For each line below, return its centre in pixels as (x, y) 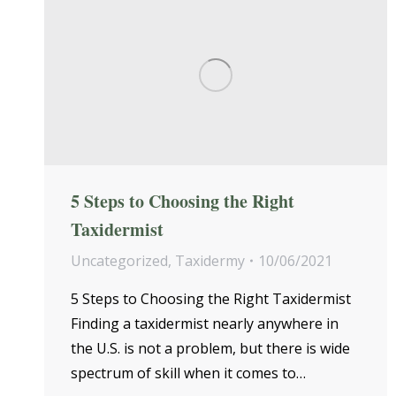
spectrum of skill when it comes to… (188, 373)
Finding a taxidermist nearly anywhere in (205, 324)
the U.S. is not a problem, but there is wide (210, 349)
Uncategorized (119, 261)
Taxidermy (210, 261)
